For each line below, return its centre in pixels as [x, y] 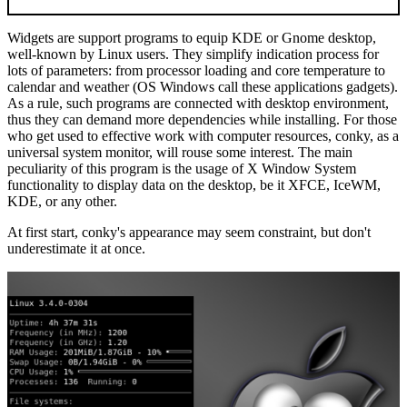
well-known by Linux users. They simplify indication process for [193, 55]
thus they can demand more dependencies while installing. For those [202, 120]
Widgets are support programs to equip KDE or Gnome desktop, [192, 38]
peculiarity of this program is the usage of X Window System [182, 169]
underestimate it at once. [76, 249]
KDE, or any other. [62, 202]
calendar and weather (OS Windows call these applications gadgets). [203, 87]
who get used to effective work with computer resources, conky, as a [203, 136]
